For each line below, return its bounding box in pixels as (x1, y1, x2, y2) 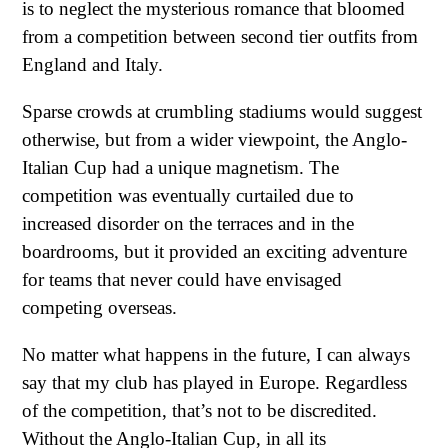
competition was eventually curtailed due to (22, 184, 354, 206)
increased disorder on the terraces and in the (22, 212, 354, 234)
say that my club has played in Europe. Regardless (22, 372, 407, 394)
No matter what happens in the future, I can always (22, 344, 410, 366)
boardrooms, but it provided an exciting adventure (22, 240, 407, 262)
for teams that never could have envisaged (22, 268, 342, 290)
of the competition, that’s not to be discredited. (22, 400, 377, 422)
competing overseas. (22, 296, 177, 318)
